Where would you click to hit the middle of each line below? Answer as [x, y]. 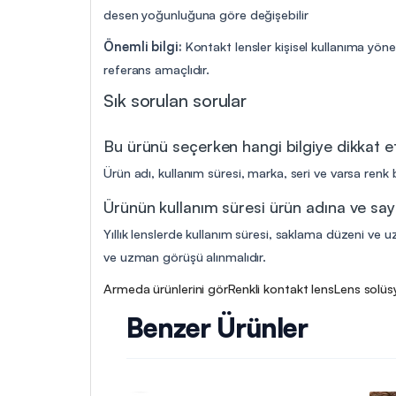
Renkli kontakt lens [281, 288]
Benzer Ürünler [217, 327]
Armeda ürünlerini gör [166, 288]
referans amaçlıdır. [157, 69]
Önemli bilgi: [143, 46]
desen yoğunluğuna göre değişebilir [206, 14]
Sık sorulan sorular [175, 100]
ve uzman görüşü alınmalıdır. [185, 256]
